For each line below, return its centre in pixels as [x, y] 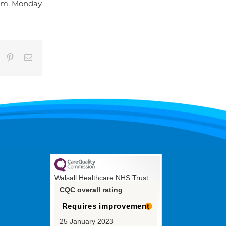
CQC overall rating [91, 190]
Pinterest [27, 57]
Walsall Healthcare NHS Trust [101, 178]
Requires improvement [106, 206]
